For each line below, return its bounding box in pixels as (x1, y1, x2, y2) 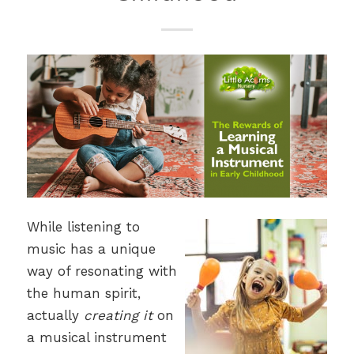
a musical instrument (26, 329, 167, 345)
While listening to (26, 218, 140, 235)
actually (26, 307, 84, 323)
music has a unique (26, 240, 156, 257)
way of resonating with (26, 262, 177, 279)
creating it (83, 307, 153, 323)
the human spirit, (26, 284, 141, 301)
